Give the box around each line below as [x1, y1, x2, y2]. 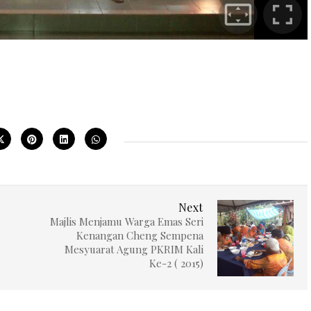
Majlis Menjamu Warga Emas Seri [49, 215, 203, 228]
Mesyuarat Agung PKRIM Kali [64, 242, 203, 256]
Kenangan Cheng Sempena [76, 228, 203, 242]
